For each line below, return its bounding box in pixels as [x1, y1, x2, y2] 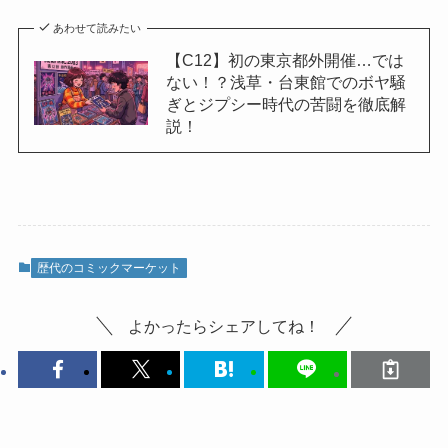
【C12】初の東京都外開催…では [165, 51, 404, 70]
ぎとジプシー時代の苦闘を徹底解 [165, 95, 406, 114]
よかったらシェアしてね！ [128, 317, 320, 336]
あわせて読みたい [53, 22, 142, 35]
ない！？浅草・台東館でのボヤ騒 [165, 73, 406, 92]
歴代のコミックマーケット [36, 260, 181, 275]
